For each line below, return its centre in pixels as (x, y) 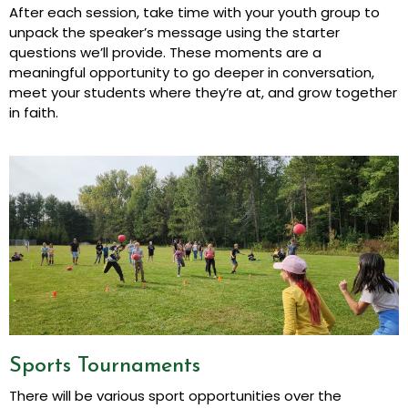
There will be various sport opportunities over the (175, 396)
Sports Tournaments (105, 367)
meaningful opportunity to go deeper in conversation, (192, 72)
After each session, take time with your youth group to (194, 12)
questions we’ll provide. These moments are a (165, 52)
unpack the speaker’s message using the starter (174, 32)
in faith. (34, 112)
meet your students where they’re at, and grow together (203, 92)
